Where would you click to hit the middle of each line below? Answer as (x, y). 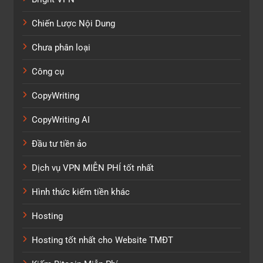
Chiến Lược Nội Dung (73, 23)
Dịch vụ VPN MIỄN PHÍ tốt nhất (93, 168)
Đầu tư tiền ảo (59, 144)
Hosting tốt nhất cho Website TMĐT (102, 240)
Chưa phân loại (61, 47)
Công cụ (48, 71)
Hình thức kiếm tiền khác (81, 192)
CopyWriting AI (61, 119)
